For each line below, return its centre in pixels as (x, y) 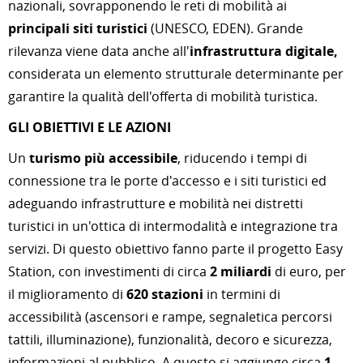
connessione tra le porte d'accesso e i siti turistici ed (167, 181)
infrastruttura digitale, (264, 51)
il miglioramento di (67, 294)
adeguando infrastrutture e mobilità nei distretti (156, 203)
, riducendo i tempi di (242, 158)
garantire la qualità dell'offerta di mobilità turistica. (163, 96)
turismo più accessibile (103, 158)
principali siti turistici (78, 28)
